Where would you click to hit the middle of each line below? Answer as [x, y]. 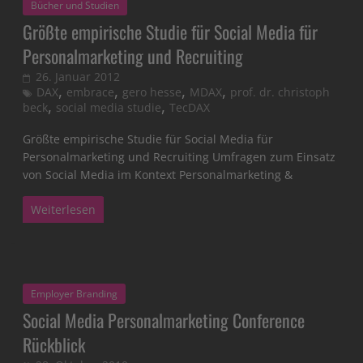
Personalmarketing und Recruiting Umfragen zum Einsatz [179, 157]
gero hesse [152, 92]
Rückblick [54, 345]
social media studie [109, 108]
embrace [91, 92]
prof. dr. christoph [280, 92]
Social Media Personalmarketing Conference [164, 320]
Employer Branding [75, 294]
